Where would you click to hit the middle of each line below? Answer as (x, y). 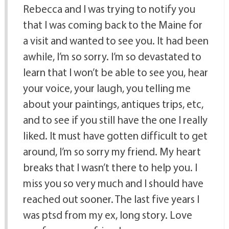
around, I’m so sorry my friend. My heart (112, 152)
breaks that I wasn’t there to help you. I (110, 167)
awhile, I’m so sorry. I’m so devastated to (112, 56)
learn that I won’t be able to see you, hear (115, 72)
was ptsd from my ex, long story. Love (107, 215)
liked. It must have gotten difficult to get (115, 136)
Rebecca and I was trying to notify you (109, 9)
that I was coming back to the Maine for (112, 25)
